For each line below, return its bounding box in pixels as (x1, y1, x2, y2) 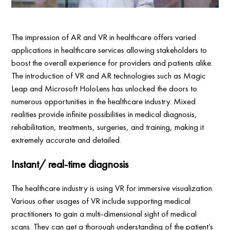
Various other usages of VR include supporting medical (11, 195, 191, 207)
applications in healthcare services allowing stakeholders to (11, 44, 207, 56)
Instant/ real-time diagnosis (11, 157, 129, 172)
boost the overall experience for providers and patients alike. (11, 57, 213, 69)
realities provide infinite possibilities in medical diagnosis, (11, 108, 198, 120)
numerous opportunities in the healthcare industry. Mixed (11, 95, 196, 107)
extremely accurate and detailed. (11, 134, 122, 146)
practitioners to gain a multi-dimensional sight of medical (11, 208, 197, 220)
